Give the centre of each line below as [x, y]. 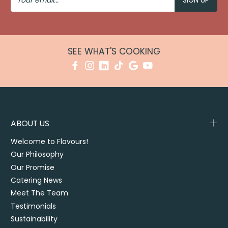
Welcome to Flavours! [50, 142]
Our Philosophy [37, 154]
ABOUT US [30, 124]
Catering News [37, 180]
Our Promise [33, 167]
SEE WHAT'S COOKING [114, 51]
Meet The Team [40, 193]
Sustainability [34, 219]
